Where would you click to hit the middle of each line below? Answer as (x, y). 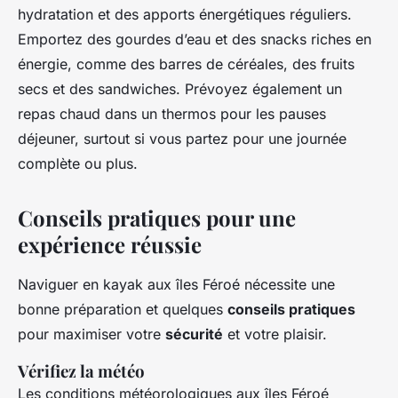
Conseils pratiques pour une (157, 218)
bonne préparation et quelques (123, 310)
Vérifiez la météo (81, 371)
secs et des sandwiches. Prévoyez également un (180, 89)
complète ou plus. (78, 164)
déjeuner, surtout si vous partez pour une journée (182, 139)
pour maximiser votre (92, 334)
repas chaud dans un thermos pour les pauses (172, 114)
